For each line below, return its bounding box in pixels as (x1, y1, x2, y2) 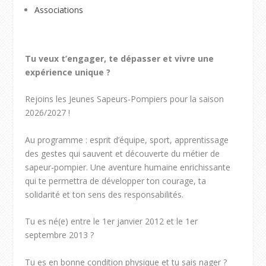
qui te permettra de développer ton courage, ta (25, 175, 207, 186)
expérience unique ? (25, 66, 111, 78)
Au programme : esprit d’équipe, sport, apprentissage (25, 134, 229, 145)
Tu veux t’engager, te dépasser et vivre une (25, 52, 214, 64)
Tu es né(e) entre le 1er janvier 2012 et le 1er (25, 216, 198, 227)
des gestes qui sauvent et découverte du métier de (25, 147, 220, 159)
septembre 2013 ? (25, 229, 94, 241)
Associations (34, 4, 84, 15)
